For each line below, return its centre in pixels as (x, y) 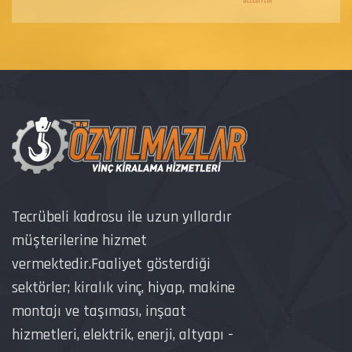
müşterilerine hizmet (79, 240)
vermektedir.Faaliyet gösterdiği (111, 264)
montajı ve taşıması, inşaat (99, 311)
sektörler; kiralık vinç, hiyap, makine (123, 287)
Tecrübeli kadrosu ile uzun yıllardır (122, 216)
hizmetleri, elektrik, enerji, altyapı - (123, 334)
